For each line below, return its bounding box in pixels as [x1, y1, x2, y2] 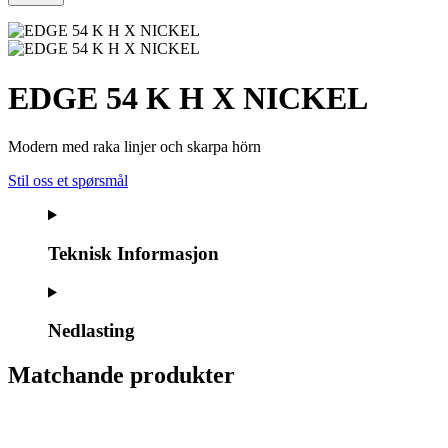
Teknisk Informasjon [48, 243, 219, 264]
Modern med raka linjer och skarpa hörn [8, 138, 261, 156]
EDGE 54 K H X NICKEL [8, 79, 368, 116]
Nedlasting [48, 320, 135, 342]
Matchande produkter [8, 362, 235, 389]
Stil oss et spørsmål [8, 172, 128, 190]
